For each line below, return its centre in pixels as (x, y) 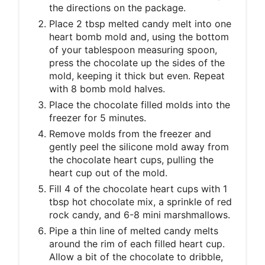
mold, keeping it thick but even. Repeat (137, 75)
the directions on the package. (117, 7)
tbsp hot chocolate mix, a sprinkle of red (140, 201)
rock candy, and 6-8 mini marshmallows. (140, 214)
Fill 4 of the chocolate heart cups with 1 (138, 188)
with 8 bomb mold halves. (107, 88)
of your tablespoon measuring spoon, (133, 49)
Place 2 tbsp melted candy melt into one (140, 23)
